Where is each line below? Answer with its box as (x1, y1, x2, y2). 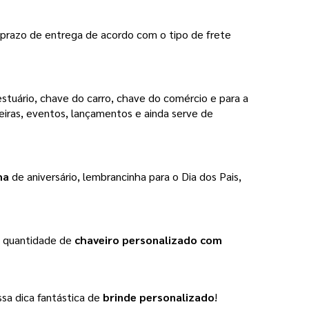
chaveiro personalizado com (74, 232, 222, 248)
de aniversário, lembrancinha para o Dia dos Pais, (9, 169, 241, 184)
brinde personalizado (103, 290, 215, 305)
